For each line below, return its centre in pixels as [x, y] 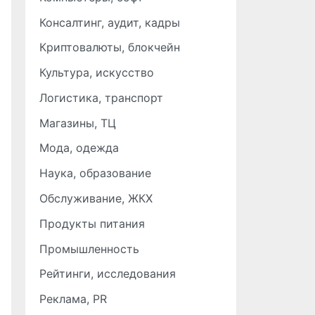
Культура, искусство [97, 73]
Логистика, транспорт [101, 97]
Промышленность [89, 249]
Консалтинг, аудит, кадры [110, 22]
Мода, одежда [79, 148]
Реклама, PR [73, 299]
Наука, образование [95, 173]
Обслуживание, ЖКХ [96, 199]
